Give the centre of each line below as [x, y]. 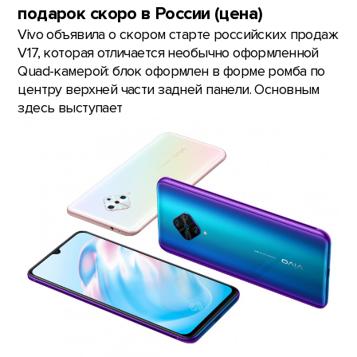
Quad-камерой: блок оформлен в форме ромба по [171, 72]
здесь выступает [70, 108]
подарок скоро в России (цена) [140, 14]
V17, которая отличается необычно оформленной [168, 53]
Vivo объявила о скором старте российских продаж [178, 35]
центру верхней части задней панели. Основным [169, 90]
